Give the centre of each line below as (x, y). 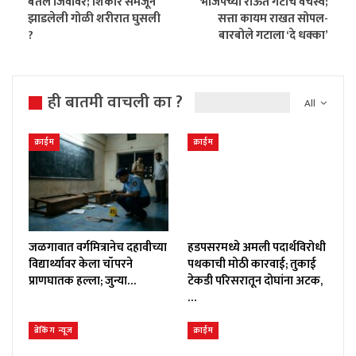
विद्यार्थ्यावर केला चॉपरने (81, 265)
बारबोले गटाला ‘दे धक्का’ (273, 35)
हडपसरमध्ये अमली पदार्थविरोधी (257, 248)
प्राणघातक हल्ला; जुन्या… (82, 281)
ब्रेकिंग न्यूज (54, 331)
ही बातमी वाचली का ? (115, 102)
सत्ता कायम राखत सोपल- (273, 18)
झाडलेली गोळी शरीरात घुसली (94, 18)
